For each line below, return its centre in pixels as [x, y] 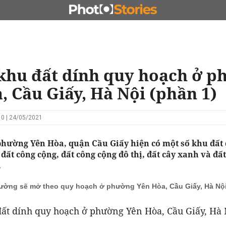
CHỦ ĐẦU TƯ [31, 10]
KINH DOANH [159, 10]
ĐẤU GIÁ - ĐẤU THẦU [95, 10]
